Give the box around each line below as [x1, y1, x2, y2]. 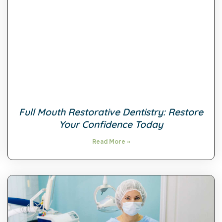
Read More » [92, 138, 130, 146]
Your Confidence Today [59, 118, 163, 131]
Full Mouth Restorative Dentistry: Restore [19, 106, 203, 118]
